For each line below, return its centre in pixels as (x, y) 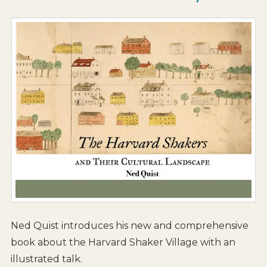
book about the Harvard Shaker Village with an (123, 243)
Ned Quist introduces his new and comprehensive (129, 226)
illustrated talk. (46, 259)
